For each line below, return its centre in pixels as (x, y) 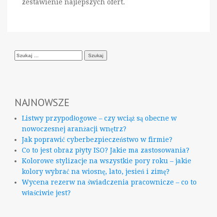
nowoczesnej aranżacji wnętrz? (74, 129)
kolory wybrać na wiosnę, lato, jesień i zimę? (96, 172)
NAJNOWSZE (42, 103)
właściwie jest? (46, 193)
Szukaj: (26, 54)
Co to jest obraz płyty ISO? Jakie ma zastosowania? (106, 150)
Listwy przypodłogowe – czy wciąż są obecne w (99, 118)
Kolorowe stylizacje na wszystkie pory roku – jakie (107, 161)
